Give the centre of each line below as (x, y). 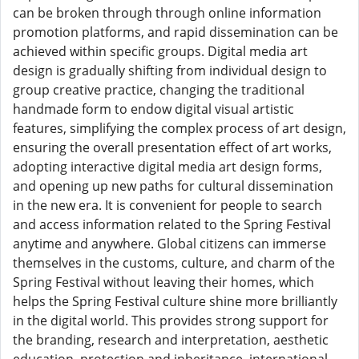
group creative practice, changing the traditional (159, 90)
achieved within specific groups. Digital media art (160, 51)
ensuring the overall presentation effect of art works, (172, 147)
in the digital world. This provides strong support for (171, 321)
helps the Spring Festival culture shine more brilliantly (175, 301)
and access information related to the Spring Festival (172, 224)
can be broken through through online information (167, 13)
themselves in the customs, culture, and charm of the (174, 263)
